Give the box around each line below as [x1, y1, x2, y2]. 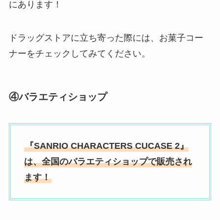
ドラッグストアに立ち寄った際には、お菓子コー [8, 32, 203, 43]
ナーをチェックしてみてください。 [8, 48, 150, 58]
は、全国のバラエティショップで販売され [24, 157, 192, 167]
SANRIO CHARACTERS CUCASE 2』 [33, 141, 189, 151]
